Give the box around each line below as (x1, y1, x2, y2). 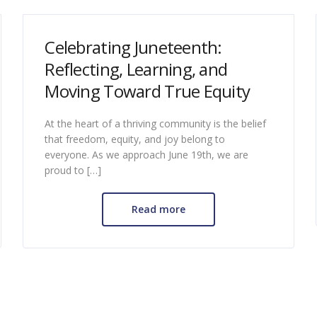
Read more (131, 202, 185, 216)
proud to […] (45, 163, 102, 177)
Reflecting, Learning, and (45, 57, 228, 81)
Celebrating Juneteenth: (45, 35, 222, 59)
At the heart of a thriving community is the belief (45, 116, 267, 130)
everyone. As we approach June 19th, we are (45, 147, 249, 161)
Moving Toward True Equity (45, 79, 250, 103)
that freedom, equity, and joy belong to (45, 132, 226, 146)
